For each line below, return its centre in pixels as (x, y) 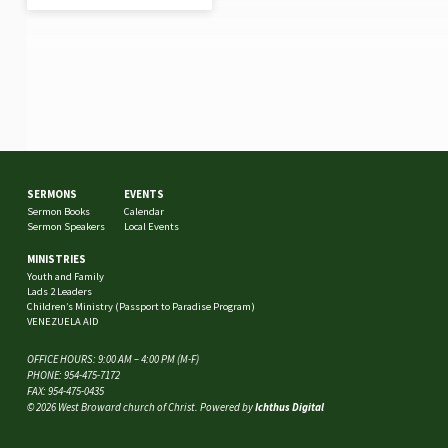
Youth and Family (66, 276)
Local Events (151, 227)
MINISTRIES (57, 258)
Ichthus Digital (289, 407)
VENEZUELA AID (63, 321)
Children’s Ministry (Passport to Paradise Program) (141, 306)
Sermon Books (59, 212)
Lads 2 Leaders (60, 291)
